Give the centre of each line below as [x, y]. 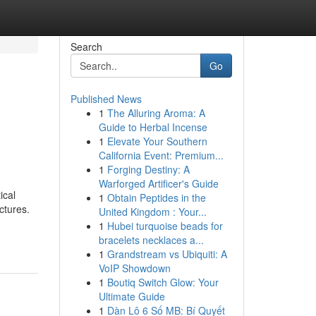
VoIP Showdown [134, 268]
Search [86, 47]
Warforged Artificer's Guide [158, 183]
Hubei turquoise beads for [165, 226]
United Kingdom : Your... [152, 212]
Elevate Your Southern [157, 141]
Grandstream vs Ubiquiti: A [167, 254]
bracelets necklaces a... [151, 240]
